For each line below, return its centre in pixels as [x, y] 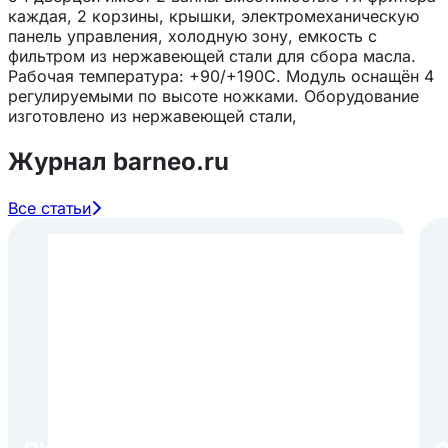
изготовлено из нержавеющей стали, [152, 115]
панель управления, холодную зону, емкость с [192, 35]
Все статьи [49, 207]
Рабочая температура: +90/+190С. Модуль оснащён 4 [221, 75]
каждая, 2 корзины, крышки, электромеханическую [213, 15]
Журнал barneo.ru [118, 161]
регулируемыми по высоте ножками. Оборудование [213, 95]
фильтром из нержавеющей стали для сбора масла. [212, 55]
